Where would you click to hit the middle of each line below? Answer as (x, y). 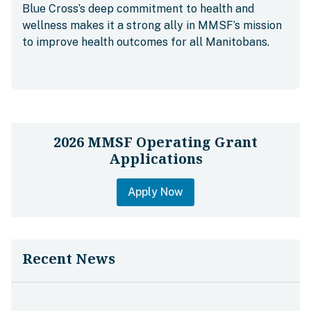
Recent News (69, 259)
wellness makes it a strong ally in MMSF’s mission (152, 25)
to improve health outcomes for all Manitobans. (146, 42)
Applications (155, 159)
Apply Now (155, 192)
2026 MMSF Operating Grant (155, 142)
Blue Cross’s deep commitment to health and (138, 9)
